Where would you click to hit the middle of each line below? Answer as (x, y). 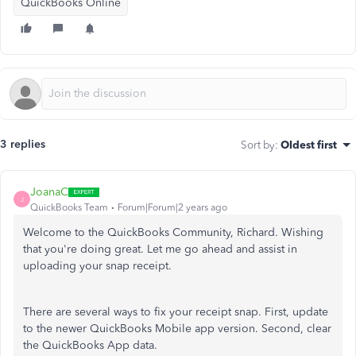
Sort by (258, 145)
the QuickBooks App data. (90, 345)
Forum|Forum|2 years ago (172, 207)
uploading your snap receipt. (97, 266)
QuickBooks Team (69, 207)
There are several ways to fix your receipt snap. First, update (176, 312)
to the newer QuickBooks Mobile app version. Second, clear (177, 329)
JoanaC (49, 192)
